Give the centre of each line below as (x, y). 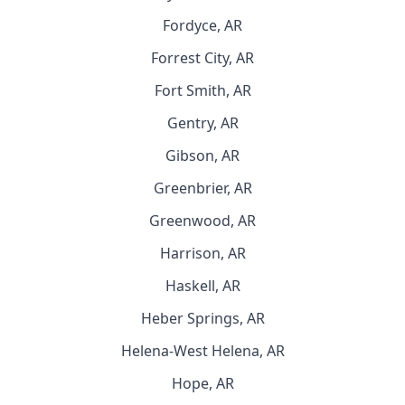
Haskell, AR (202, 286)
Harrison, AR (202, 253)
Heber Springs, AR (202, 318)
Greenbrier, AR (202, 188)
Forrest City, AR (202, 58)
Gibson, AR (202, 155)
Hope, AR (202, 383)
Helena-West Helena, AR (202, 351)
